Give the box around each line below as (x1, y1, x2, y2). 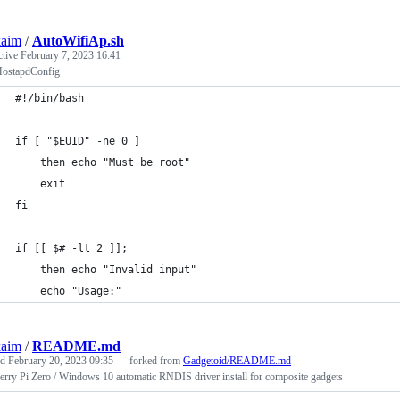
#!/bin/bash (15, 92, 84, 104)
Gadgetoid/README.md (183, 354, 291, 367)
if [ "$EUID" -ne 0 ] (15, 135, 140, 147)
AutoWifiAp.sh (32, 33, 124, 48)
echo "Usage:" (15, 285, 121, 297)
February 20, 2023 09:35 (8, 354, 113, 367)
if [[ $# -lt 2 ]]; (15, 242, 128, 254)
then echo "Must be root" (15, 156, 190, 169)
